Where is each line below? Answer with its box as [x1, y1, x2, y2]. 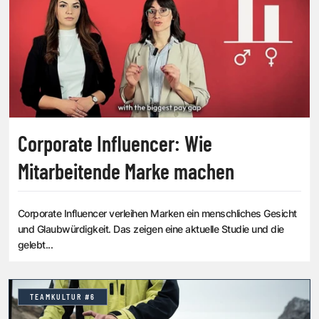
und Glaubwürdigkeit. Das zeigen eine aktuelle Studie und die [18, 223, 284, 236]
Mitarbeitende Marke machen [18, 158, 234, 184]
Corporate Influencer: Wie [18, 130, 212, 157]
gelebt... [18, 239, 53, 251]
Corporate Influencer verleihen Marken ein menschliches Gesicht [18, 207, 297, 220]
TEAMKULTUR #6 [30, 293, 95, 302]
